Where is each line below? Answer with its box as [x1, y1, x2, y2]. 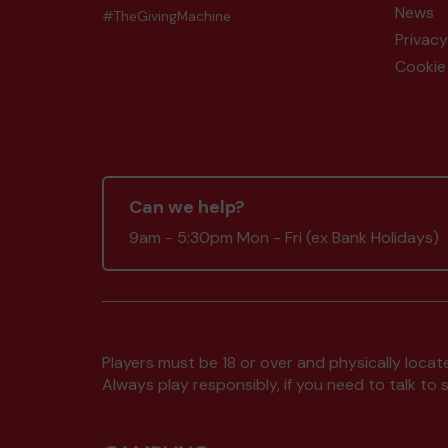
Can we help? [129, 195, 245, 219]
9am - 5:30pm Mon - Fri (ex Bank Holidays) [129, 227, 439, 248]
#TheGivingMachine [102, 8, 231, 25]
